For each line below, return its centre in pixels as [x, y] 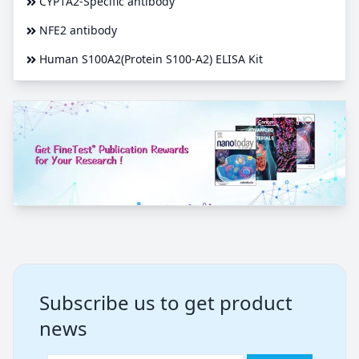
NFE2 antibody [78, 30]
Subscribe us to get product [166, 302]
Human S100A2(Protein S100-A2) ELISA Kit [151, 59]
